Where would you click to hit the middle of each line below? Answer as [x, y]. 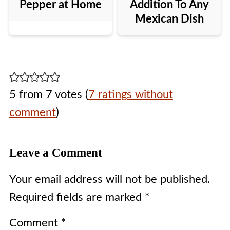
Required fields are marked [77, 197]
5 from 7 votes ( [49, 95]
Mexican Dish [170, 19]
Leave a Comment [55, 153]
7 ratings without [130, 95]
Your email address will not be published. [109, 179]
